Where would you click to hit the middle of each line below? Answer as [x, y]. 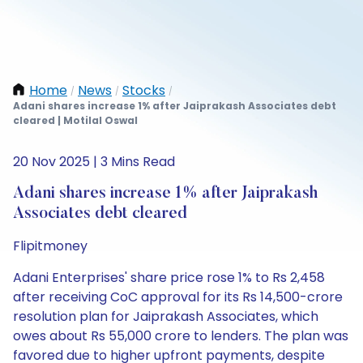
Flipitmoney [50, 246]
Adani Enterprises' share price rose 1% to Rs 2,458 [169, 278]
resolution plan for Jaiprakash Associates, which [166, 316]
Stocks [144, 90]
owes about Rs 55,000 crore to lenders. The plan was [181, 336]
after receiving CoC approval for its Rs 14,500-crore [178, 297]
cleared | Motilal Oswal [75, 120]
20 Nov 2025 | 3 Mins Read [94, 162]
